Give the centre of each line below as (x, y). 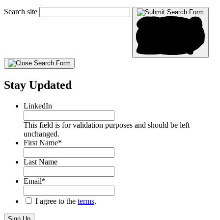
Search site (21, 12)
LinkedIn (38, 106)
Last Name (41, 162)
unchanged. (41, 134)
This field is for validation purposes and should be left (107, 125)
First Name (41, 143)
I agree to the (56, 201)
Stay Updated (38, 85)
